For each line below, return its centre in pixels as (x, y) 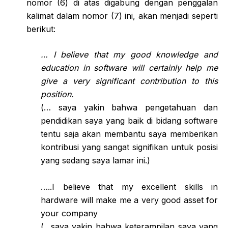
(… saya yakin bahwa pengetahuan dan (129, 107)
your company (69, 213)
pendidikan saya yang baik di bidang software (129, 120)
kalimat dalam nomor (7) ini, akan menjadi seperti (122, 16)
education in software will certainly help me (129, 67)
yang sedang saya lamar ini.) (95, 160)
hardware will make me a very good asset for (129, 200)
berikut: (41, 29)
